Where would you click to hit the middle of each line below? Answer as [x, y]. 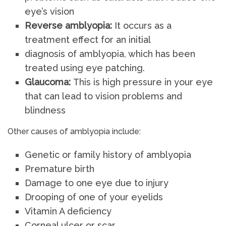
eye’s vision [50, 11]
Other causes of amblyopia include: [74, 132]
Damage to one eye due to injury [97, 183]
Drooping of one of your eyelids [94, 197]
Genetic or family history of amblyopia [108, 155]
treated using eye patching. [85, 68]
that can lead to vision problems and [104, 96]
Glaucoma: [49, 82]
